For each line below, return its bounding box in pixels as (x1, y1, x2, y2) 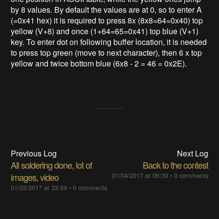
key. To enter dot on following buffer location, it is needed (11, 36, 207, 48)
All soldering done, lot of (11, 158, 92, 172)
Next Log (176, 148, 208, 159)
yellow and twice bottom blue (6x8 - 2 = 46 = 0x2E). (11, 58, 187, 69)
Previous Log (11, 148, 57, 159)
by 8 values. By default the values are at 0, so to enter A (11, 4, 202, 16)
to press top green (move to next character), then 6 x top (11, 47, 202, 59)
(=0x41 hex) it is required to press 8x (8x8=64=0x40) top (11, 15, 203, 26)
